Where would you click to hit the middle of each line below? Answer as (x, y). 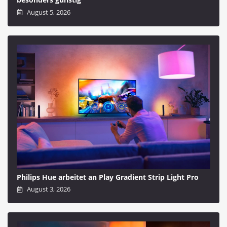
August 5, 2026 (48, 12)
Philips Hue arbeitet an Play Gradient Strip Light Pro (108, 177)
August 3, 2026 (48, 189)
